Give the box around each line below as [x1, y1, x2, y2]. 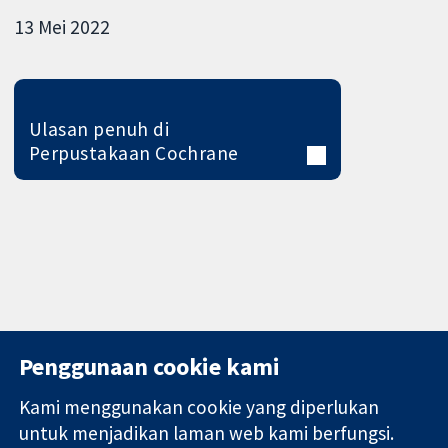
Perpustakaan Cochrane [28, 141, 239, 166]
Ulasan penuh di [28, 117, 169, 142]
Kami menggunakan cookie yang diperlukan [19, 394, 380, 419]
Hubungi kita [336, 410, 425, 431]
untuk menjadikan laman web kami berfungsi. [19, 420, 395, 445]
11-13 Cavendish [163, 410, 274, 431]
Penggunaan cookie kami [19, 350, 280, 382]
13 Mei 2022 [14, 15, 111, 40]
